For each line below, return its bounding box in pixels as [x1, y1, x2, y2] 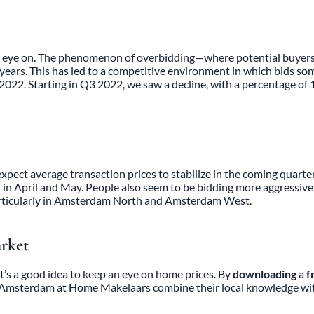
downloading [233, 267, 296, 281]
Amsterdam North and [54, 193, 165, 207]
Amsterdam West [165, 193, 250, 207]
